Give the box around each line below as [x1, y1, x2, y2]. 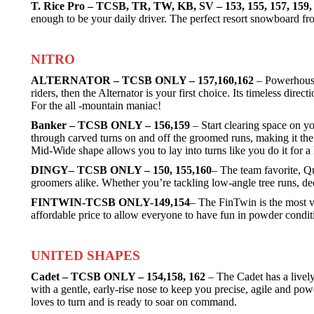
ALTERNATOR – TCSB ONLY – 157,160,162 [31, 74, 254, 86]
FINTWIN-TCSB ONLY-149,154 [31, 196, 190, 208]
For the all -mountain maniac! [31, 100, 161, 111]
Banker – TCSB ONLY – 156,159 [31, 119, 190, 131]
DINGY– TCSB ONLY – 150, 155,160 [31, 164, 212, 176]
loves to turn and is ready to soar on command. [31, 296, 237, 308]
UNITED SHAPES [31, 248, 140, 263]
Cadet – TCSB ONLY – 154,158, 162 [31, 271, 205, 282]
